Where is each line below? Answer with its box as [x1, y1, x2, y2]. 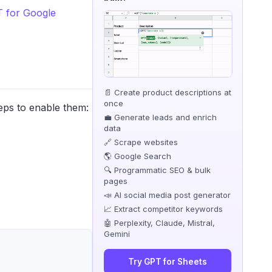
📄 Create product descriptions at [104, 87, 231, 97]
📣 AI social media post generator [104, 189, 231, 200]
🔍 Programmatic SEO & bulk [104, 165, 211, 175]
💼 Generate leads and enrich [104, 112, 217, 122]
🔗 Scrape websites [104, 137, 178, 147]
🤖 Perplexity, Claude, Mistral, [104, 217, 215, 228]
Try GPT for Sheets [128, 257, 207, 267]
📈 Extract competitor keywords [104, 203, 223, 214]
